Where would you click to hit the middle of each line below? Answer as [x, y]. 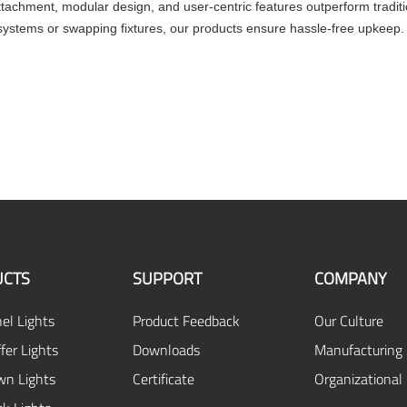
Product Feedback [186, 321]
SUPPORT [167, 278]
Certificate [163, 379]
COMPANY [350, 278]
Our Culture [348, 321]
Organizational [358, 379]
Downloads [166, 350]
